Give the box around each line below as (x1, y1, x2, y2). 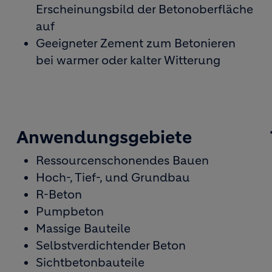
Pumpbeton (35, 205, 104, 219)
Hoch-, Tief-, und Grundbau (35, 171, 190, 185)
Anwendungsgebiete (16, 127, 192, 148)
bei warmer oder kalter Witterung (35, 53, 220, 67)
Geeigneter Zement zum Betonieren (35, 36, 236, 50)
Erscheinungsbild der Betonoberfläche (35, 2, 253, 16)
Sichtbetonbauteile (35, 256, 144, 270)
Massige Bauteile (35, 222, 131, 236)
